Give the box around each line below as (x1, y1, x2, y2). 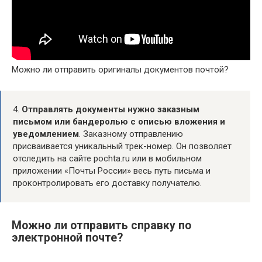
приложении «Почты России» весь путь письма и (13, 165, 211, 176)
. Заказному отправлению (79, 128, 183, 139)
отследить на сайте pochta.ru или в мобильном (13, 153, 202, 164)
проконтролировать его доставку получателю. (13, 177, 202, 188)
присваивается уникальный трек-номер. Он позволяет (13, 140, 232, 151)
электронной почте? (12, 231, 123, 244)
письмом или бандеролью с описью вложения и (13, 116, 225, 127)
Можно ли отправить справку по (12, 219, 191, 232)
